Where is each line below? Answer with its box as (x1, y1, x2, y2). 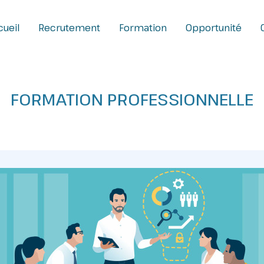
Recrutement (38, 21, 100, 34)
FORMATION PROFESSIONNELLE (11, 88, 253, 110)
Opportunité (185, 21, 242, 34)
